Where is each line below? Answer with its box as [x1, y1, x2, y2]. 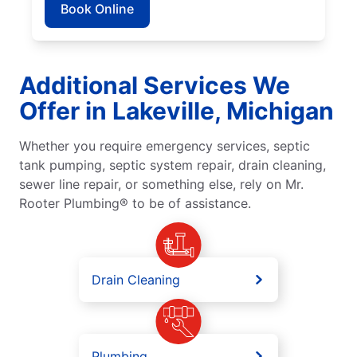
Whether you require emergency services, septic [19, 137, 310, 154]
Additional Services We [19, 70, 290, 100]
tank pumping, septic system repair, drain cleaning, [19, 156, 326, 173]
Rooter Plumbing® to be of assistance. [19, 194, 251, 211]
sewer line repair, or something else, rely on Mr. [19, 175, 304, 192]
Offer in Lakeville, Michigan [19, 96, 334, 125]
